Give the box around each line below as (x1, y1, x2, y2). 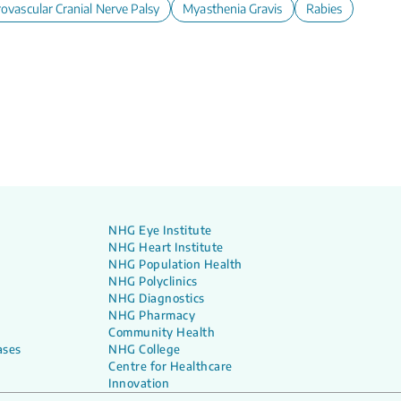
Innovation (108, 376, 170, 390)
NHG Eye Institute (108, 223, 212, 237)
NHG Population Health (108, 257, 243, 271)
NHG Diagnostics (108, 291, 205, 305)
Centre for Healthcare (108, 359, 233, 373)
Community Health (108, 325, 216, 339)
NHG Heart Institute (108, 240, 224, 254)
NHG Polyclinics (108, 274, 198, 288)
